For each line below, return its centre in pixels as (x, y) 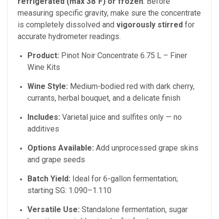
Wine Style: (48, 87)
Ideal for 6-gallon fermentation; (124, 179)
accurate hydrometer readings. (69, 37)
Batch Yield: (49, 179)
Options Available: (61, 148)
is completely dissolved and (67, 25)
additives (43, 129)
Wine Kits (44, 67)
